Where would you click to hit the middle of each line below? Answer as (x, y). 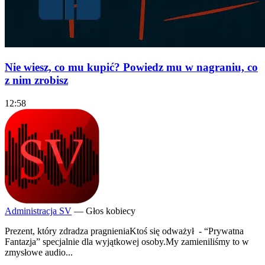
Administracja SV (38, 211)
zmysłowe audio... (39, 252)
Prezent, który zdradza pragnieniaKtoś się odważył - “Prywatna (124, 231)
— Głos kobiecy (105, 211)
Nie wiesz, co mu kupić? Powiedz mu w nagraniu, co (131, 67)
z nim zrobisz (36, 80)
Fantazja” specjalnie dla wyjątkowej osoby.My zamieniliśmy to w (127, 241)
